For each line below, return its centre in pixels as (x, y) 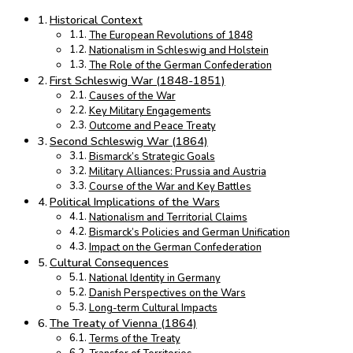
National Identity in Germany (154, 279)
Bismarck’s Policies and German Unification (189, 233)
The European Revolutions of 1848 (171, 36)
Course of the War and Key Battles (170, 187)
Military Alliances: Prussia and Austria (177, 172)
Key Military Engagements (150, 111)
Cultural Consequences (109, 263)
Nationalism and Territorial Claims (168, 218)
